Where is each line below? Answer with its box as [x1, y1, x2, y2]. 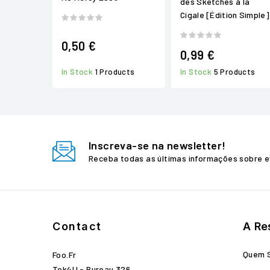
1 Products [95, 67, 135, 77]
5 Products [213, 66, 256, 77]
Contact [52, 220, 102, 233]
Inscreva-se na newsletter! [89, 138, 226, 152]
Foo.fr [52, 250, 77, 260]
